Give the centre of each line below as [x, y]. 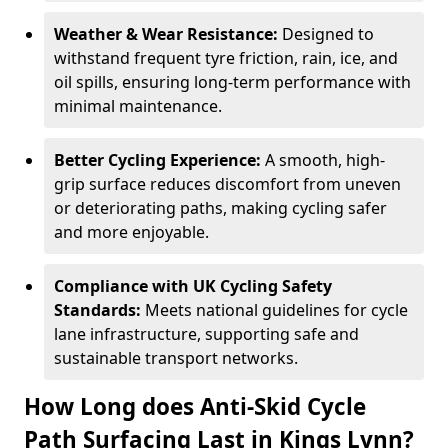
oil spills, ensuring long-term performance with [232, 82]
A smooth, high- [325, 160]
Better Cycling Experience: [159, 160]
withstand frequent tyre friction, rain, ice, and [226, 58]
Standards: [99, 310]
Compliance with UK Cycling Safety [193, 286]
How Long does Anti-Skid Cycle [195, 406]
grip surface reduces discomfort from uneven [227, 184]
